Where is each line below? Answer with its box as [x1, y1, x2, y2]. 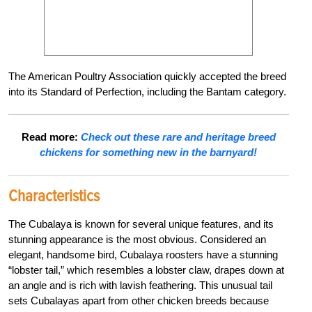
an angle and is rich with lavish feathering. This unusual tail [8, 279, 272, 292]
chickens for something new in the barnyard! [40, 146, 258, 159]
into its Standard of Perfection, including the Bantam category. [8, 86, 286, 98]
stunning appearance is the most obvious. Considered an [8, 233, 266, 246]
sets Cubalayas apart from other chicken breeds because [8, 295, 269, 307]
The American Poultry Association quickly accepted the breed [8, 70, 286, 83]
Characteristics [8, 186, 100, 207]
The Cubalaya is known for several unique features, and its [8, 218, 274, 231]
